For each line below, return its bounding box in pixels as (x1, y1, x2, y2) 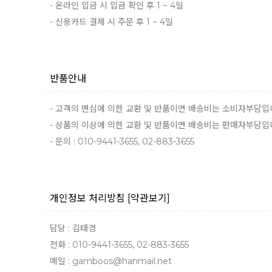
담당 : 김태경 (50, 223, 96, 234)
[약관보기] (127, 192, 170, 204)
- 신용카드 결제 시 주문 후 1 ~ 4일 (50, 16, 173, 27)
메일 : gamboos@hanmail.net (50, 256, 172, 267)
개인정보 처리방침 (50, 192, 127, 204)
